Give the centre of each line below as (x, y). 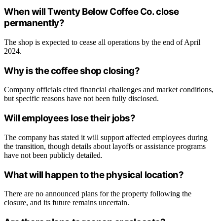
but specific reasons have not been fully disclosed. (81, 99)
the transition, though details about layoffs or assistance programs (105, 146)
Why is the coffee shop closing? (72, 71)
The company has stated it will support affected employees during (106, 137)
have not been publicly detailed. (53, 155)
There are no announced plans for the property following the (98, 194)
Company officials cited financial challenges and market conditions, (109, 90)
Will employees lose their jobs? (70, 118)
